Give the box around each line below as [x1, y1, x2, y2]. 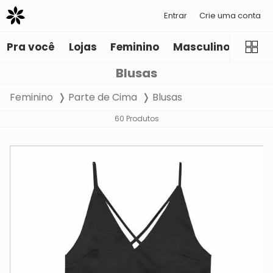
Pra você [7, 40, 55, 55]
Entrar [164, 9, 187, 21]
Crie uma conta [199, 9, 261, 21]
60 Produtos [114, 113, 159, 124]
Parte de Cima [68, 90, 137, 105]
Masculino [172, 40, 230, 55]
